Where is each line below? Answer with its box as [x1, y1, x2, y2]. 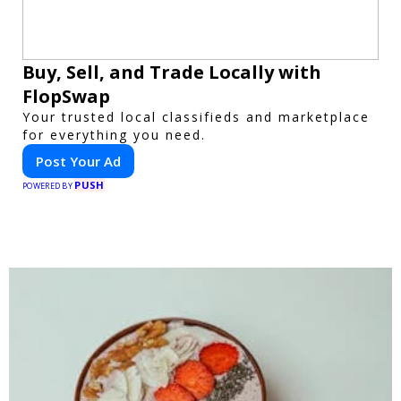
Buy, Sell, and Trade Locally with [22, 59, 321, 84]
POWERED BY [22, 179, 75, 192]
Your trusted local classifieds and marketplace [22, 107, 370, 125]
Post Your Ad [36, 151, 121, 170]
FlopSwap [22, 83, 110, 108]
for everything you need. [22, 125, 206, 143]
